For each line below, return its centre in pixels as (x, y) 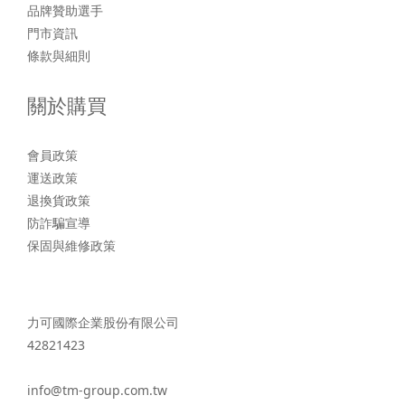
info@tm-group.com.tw (97, 391)
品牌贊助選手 (65, 11)
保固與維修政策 (71, 246)
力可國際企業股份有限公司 (103, 323)
